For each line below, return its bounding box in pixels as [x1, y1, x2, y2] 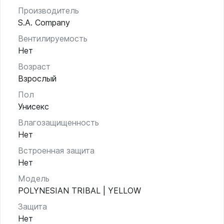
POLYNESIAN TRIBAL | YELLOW [18, 185, 141, 196]
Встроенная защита [18, 145, 94, 156]
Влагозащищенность [18, 117, 99, 128]
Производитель [18, 5, 79, 16]
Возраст [18, 61, 50, 72]
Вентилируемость [18, 33, 87, 44]
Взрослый [18, 73, 56, 84]
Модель [18, 173, 49, 184]
